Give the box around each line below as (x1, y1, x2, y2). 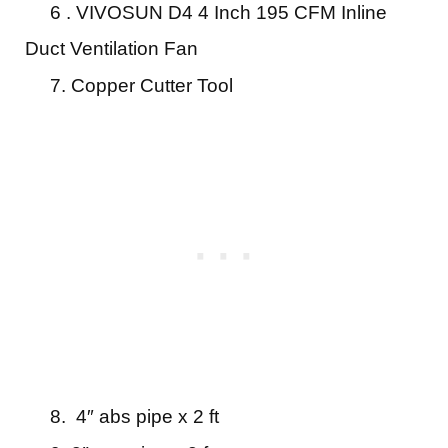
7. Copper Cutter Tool (25, 74, 233, 96)
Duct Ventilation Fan (25, 37, 198, 59)
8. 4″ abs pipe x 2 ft (25, 405, 224, 427)
